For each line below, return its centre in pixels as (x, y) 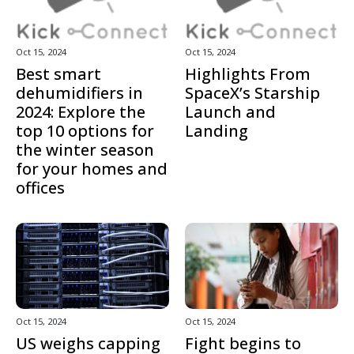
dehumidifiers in (79, 93)
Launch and (230, 112)
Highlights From (248, 74)
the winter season (85, 150)
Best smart (58, 74)
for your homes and (92, 169)
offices (40, 188)
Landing (217, 131)
